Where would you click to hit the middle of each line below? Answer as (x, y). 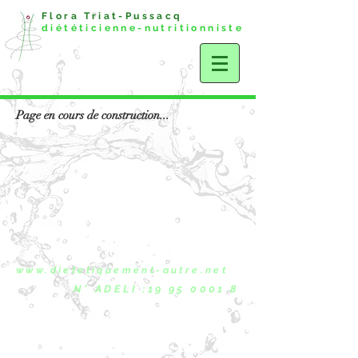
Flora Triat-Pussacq (123, 16)
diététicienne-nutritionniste (143, 28)
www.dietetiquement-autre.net (122, 270)
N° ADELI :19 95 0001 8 (159, 289)
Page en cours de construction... (93, 115)
